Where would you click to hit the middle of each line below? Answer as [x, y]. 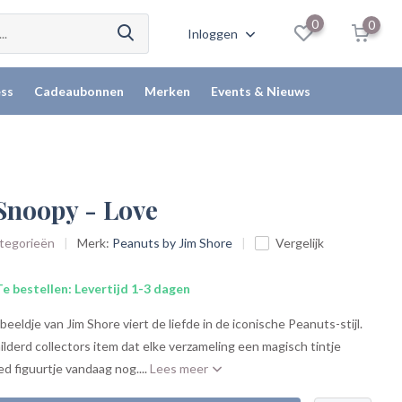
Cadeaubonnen [79, 91]
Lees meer [181, 368]
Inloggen [214, 34]
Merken [167, 91]
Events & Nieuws [260, 91]
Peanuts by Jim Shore [173, 243]
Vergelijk [300, 243]
